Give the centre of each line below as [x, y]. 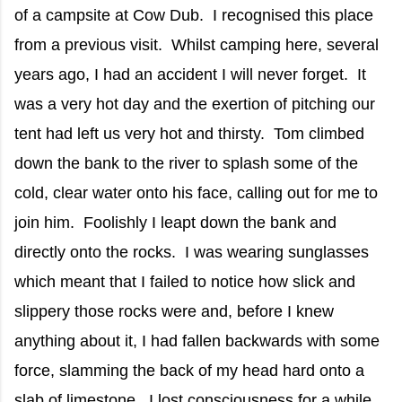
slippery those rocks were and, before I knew [174, 312]
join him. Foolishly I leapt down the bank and [175, 223]
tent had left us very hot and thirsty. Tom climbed [189, 134]
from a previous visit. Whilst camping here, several [197, 45]
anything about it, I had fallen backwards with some [197, 341]
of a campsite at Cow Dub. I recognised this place [194, 16]
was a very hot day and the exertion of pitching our [195, 105]
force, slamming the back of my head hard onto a [189, 371]
